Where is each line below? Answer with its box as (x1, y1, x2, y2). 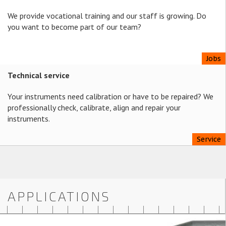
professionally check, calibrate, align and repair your (8, 102, 181, 112)
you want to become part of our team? (8, 22, 141, 32)
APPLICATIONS (8, 188, 110, 204)
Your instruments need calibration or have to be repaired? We (8, 91, 213, 101)
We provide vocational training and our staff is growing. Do (8, 11, 206, 21)
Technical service (8, 70, 70, 80)
